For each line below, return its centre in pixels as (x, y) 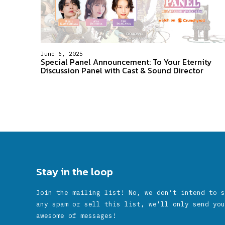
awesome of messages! (76, 216)
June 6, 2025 (62, 54)
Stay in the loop (75, 172)
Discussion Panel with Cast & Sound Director (122, 71)
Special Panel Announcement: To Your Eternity (126, 62)
